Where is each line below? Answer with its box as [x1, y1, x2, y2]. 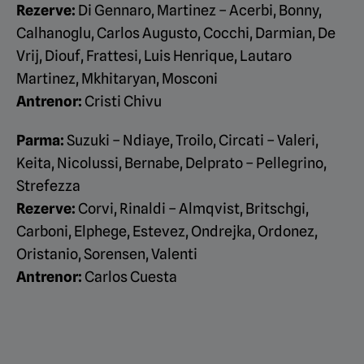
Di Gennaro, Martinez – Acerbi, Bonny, [76, 2, 322, 19]
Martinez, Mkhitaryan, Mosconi [16, 70, 218, 88]
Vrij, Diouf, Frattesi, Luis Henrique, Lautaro [16, 47, 292, 65]
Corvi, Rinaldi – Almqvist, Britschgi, [76, 200, 309, 218]
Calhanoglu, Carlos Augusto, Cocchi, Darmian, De [16, 24, 336, 42]
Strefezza [16, 177, 80, 195]
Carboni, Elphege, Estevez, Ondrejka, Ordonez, [16, 223, 318, 240]
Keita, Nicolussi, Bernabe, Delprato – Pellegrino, [16, 154, 327, 172]
